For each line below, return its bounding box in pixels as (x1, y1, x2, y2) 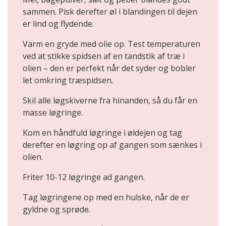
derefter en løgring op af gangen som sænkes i (23, 139, 202, 150)
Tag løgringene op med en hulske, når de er (23, 191, 189, 203)
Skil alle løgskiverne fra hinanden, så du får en (23, 94, 197, 106)
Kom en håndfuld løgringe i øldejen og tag (23, 127, 182, 138)
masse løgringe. (23, 106, 83, 118)
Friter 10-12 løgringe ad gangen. (23, 171, 145, 183)
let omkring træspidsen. (23, 74, 113, 86)
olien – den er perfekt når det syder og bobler (23, 62, 196, 74)
